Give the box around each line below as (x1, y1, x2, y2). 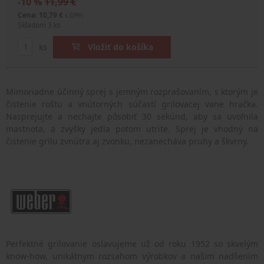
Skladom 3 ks (18, 20, 61, 30)
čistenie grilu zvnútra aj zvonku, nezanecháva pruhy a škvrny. (6, 135, 249, 147)
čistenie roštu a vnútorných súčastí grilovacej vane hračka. (6, 98, 258, 110)
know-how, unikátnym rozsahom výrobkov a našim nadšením (6, 250, 258, 262)
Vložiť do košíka (87, 41, 153, 53)
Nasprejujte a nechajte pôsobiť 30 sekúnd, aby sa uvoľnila (6, 110, 258, 122)
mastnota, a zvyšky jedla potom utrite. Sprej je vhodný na (6, 123, 258, 134)
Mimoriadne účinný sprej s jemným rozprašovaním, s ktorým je (6, 85, 258, 97)
